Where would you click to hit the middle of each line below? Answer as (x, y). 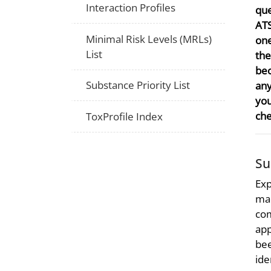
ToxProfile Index (125, 116)
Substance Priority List (138, 85)
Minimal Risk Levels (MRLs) (149, 39)
